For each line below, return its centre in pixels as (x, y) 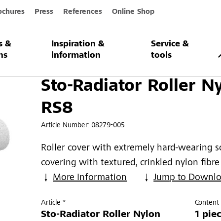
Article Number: (66, 125)
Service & (170, 44)
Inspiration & (78, 44)
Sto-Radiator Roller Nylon (101, 215)
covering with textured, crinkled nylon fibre (130, 163)
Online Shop (133, 12)
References (82, 12)
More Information (90, 178)
